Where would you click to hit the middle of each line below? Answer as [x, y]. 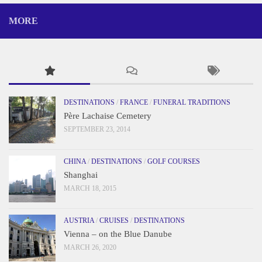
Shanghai [81, 175]
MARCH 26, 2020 [90, 248]
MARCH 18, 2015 [90, 189]
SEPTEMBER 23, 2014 [97, 130]
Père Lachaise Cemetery [108, 116]
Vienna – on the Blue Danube [118, 234]
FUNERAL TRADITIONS [192, 103]
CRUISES [114, 221]
